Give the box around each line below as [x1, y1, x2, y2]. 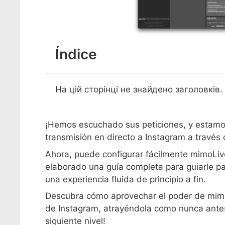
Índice [55, 46, 97, 63]
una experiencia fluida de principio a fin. [45, 174, 206, 184]
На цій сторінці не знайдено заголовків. [55, 84, 222, 94]
